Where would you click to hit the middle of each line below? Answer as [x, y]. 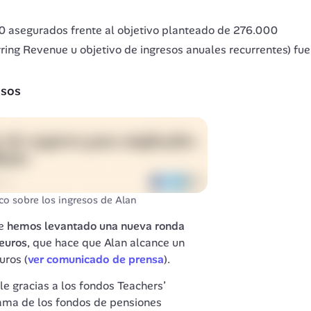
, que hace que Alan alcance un [106, 242]
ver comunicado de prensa [95, 259]
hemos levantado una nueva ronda [95, 226]
